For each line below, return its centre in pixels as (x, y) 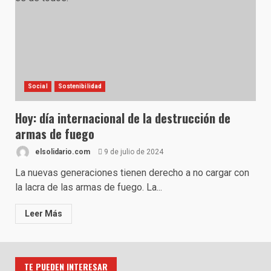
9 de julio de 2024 (133, 152)
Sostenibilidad (80, 86)
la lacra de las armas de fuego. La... (89, 187)
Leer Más (44, 214)
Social (38, 86)
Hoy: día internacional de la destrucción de (123, 118)
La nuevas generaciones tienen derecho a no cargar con (132, 173)
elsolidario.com (62, 152)
